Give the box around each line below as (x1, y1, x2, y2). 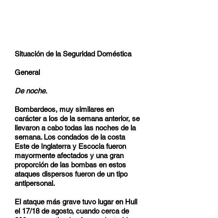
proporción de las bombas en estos (15, 161, 126, 169)
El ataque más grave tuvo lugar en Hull (15, 198, 137, 206)
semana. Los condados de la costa (15, 133, 125, 141)
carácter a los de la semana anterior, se (15, 114, 140, 123)
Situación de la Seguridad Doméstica (15, 50, 131, 58)
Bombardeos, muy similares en (15, 105, 114, 113)
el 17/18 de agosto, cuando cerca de (15, 207, 129, 215)
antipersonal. (15, 179, 55, 187)
